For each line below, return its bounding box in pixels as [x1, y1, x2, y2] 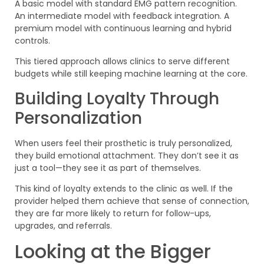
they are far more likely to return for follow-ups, [15, 207, 211, 220]
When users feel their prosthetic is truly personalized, [15, 137, 232, 149]
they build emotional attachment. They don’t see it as [15, 149, 239, 161]
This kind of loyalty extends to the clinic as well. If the [15, 183, 233, 195]
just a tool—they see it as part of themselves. [15, 161, 201, 174]
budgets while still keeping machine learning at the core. [15, 68, 247, 80]
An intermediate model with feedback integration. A [15, 9, 229, 22]
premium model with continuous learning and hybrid [15, 22, 232, 34]
